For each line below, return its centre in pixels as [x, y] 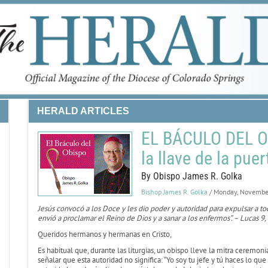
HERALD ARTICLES [83, 111]
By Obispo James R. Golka [191, 176]
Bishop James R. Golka [174, 192]
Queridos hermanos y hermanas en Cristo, [104, 234]
